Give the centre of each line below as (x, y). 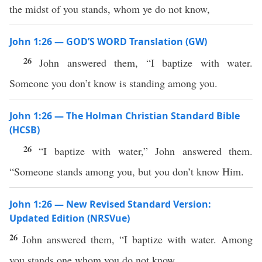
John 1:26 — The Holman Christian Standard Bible (125, 116)
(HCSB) (25, 130)
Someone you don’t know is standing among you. (113, 83)
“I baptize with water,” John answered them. (146, 151)
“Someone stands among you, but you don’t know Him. (127, 171)
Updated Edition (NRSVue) (70, 218)
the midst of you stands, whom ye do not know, (110, 9)
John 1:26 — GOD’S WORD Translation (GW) (108, 42)
